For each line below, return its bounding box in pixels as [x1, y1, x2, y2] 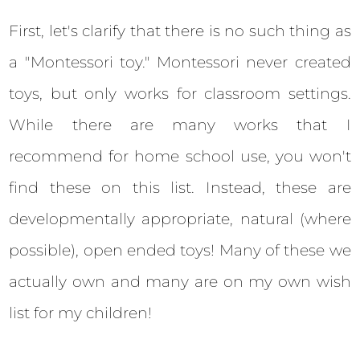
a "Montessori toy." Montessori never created [9, 52, 351, 72]
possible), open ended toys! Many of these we [9, 240, 351, 260]
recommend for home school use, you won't [9, 146, 351, 166]
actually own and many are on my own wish [9, 272, 351, 291]
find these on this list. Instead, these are [9, 178, 351, 197]
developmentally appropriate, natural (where [9, 209, 351, 228]
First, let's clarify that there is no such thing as [9, 21, 351, 40]
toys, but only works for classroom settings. [9, 84, 351, 103]
